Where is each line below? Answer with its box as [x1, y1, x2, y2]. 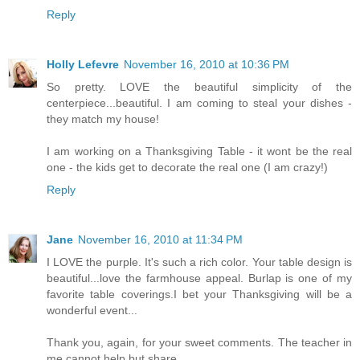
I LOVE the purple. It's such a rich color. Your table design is [47, 255, 352, 268]
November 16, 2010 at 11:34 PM [78, 232, 243, 246]
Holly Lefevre [47, 57, 119, 71]
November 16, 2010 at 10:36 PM [124, 57, 289, 71]
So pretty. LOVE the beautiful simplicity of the [47, 80, 352, 93]
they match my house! [47, 112, 159, 125]
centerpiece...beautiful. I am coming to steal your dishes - [47, 96, 352, 109]
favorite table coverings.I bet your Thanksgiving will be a [47, 287, 352, 301]
